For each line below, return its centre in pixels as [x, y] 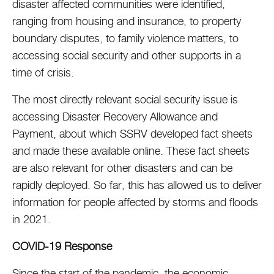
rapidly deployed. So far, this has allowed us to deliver [137, 185]
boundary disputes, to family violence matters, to [125, 38]
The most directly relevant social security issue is [125, 99]
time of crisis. [45, 72]
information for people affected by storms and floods [135, 202]
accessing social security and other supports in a [127, 55]
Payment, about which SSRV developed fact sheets [132, 134]
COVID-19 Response [64, 246]
